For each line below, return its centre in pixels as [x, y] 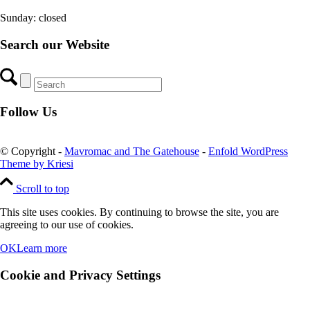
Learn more [42, 248]
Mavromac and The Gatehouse [132, 152]
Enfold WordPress [248, 152]
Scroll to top [43, 189]
